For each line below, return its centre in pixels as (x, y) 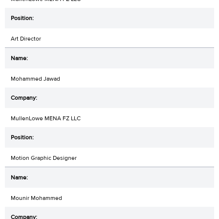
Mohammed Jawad (35, 78)
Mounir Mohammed (36, 198)
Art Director (26, 38)
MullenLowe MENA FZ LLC (46, 118)
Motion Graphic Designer (44, 158)
